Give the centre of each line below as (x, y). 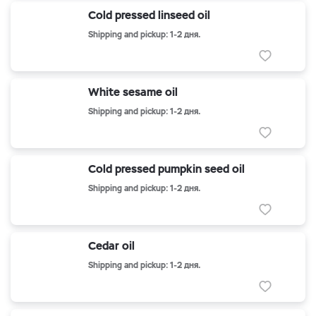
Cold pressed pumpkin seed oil (166, 169)
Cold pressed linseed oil (149, 15)
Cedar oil (111, 246)
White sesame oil (133, 92)
